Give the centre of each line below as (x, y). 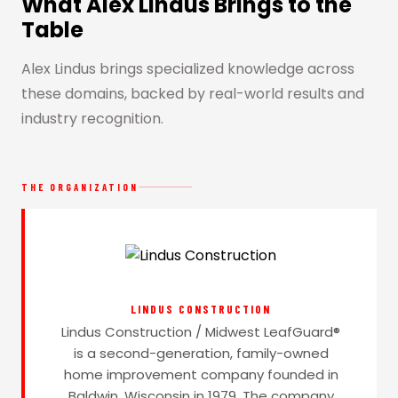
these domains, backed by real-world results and (193, 93)
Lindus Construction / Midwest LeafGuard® (201, 331)
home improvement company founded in (201, 374)
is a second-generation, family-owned (201, 353)
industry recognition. (92, 118)
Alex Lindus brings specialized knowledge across (188, 68)
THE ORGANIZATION (80, 187)
